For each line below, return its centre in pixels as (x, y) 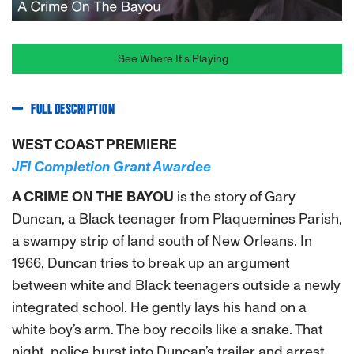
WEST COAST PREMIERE (94, 145)
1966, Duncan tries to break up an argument (151, 264)
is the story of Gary (235, 197)
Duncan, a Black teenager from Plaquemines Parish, (177, 219)
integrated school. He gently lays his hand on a (159, 308)
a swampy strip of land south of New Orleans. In (162, 241)
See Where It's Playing (173, 59)
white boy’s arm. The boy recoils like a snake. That (168, 330)
